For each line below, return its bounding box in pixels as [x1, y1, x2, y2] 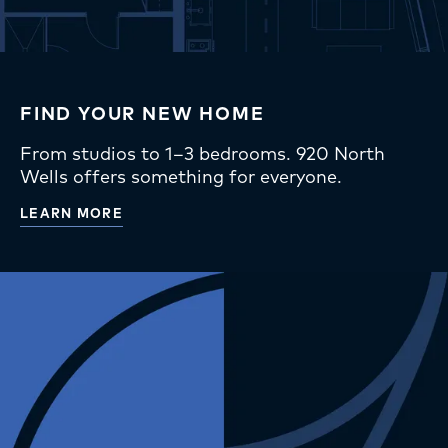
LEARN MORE [20, 204, 123, 221]
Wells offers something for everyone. [20, 164, 342, 188]
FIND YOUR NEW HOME [20, 101, 265, 125]
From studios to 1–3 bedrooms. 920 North [20, 141, 385, 165]
